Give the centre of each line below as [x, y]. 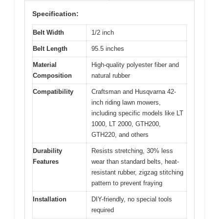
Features [46, 162]
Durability [47, 151]
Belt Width [48, 33]
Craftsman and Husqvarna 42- [134, 92]
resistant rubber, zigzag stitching [137, 173]
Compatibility [53, 92]
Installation [50, 199]
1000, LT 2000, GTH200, [126, 124]
